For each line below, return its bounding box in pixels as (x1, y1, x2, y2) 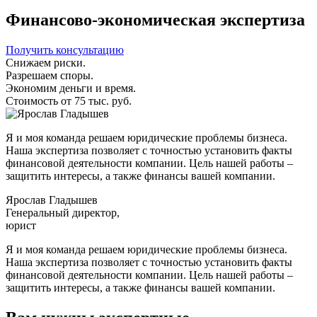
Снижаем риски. (6, 56, 86, 69)
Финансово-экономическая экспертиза (6, 10, 305, 29)
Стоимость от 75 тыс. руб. (6, 94, 132, 107)
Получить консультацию (6, 43, 124, 56)
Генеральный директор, (6, 206, 120, 219)
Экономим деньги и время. (6, 81, 136, 94)
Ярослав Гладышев (6, 193, 98, 206)
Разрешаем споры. (6, 69, 93, 81)
